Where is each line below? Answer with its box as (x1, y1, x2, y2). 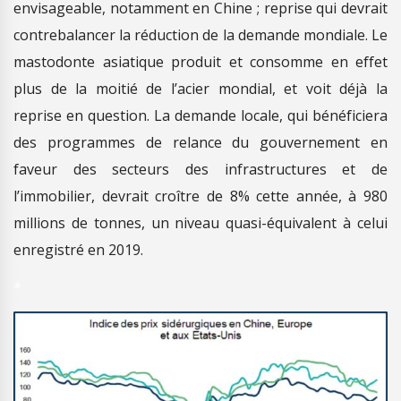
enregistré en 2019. (13, 239, 143, 260)
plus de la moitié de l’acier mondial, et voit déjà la (13, 78, 388, 98)
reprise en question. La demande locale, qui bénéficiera (13, 105, 388, 125)
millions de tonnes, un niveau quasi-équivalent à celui (13, 212, 388, 233)
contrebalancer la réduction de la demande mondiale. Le (13, 24, 388, 45)
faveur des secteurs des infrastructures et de (13, 158, 388, 179)
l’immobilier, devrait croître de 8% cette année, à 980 (13, 185, 388, 206)
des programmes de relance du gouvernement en (13, 132, 388, 152)
